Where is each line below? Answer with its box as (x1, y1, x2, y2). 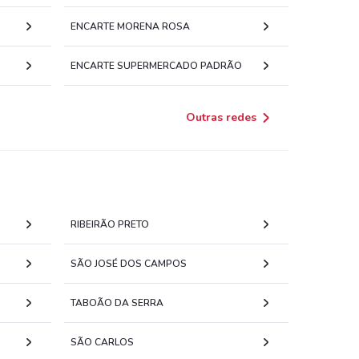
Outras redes (186, 110, 256, 125)
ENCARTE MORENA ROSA (71, 20, 190, 33)
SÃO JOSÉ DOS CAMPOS (71, 257, 187, 270)
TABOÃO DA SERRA (71, 296, 163, 309)
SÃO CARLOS (71, 336, 134, 349)
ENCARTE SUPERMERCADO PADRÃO (71, 59, 242, 72)
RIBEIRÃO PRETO (71, 218, 149, 231)
